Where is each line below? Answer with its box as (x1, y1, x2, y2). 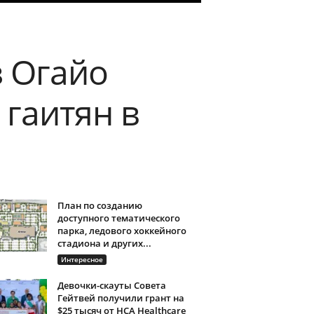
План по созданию (57, 199, 142, 212)
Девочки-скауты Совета (57, 279, 166, 292)
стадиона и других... (57, 237, 151, 250)
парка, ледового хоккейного (57, 224, 186, 237)
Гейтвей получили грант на (57, 292, 184, 304)
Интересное (60, 254, 103, 264)
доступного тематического (57, 212, 180, 224)
